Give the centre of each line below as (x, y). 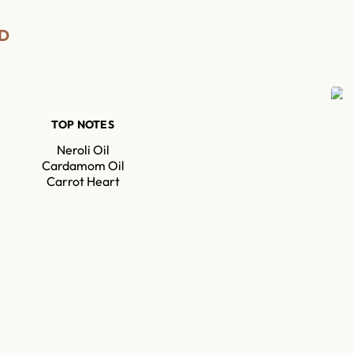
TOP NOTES (83, 124)
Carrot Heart (83, 181)
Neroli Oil (83, 149)
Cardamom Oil (83, 165)
